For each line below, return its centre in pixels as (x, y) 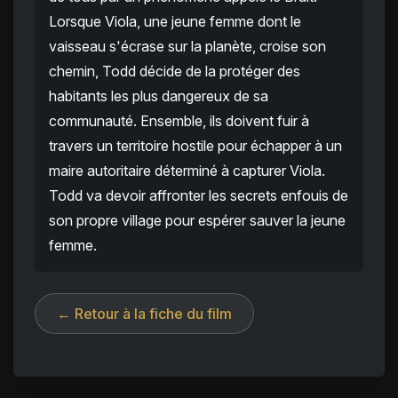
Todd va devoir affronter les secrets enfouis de (199, 196)
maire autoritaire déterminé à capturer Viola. (187, 171)
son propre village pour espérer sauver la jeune (197, 221)
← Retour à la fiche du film (144, 314)
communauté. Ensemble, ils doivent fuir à (179, 121)
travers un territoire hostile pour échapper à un (195, 146)
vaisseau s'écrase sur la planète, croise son (187, 47)
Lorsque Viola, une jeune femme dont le (175, 22)
